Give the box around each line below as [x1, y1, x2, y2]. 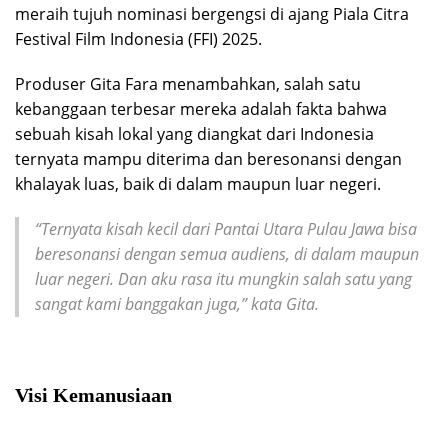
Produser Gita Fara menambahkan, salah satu [15, 72, 361, 95]
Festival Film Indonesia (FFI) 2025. [15, 27, 262, 50]
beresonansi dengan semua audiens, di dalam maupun [35, 242, 419, 265]
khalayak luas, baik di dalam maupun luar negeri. [15, 172, 381, 195]
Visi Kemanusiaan [15, 383, 172, 406]
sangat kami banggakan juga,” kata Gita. [35, 292, 319, 315]
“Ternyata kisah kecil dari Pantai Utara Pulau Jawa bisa [35, 217, 417, 240]
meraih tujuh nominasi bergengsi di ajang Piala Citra [15, 2, 409, 25]
